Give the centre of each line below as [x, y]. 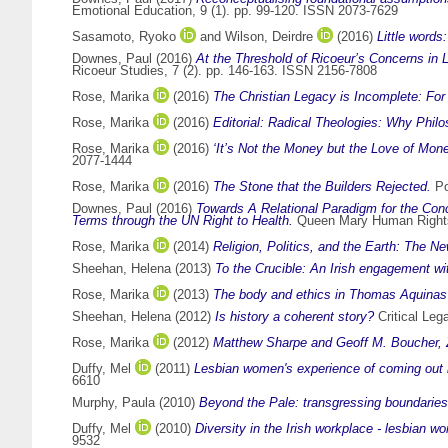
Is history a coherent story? [294, 317]
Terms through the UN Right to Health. [182, 221]
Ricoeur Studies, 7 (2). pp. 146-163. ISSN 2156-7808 [224, 71]
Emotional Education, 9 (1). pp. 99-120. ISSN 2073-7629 [235, 11]
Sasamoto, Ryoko [124, 37]
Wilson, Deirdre [269, 37]
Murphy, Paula [113, 403]
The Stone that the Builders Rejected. [322, 187]
